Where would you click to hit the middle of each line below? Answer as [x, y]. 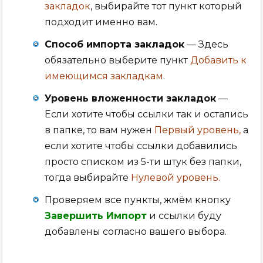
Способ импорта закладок [115, 45]
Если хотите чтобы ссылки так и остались [147, 114]
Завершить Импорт [96, 216]
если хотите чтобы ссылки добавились [141, 146]
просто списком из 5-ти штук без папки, [143, 162]
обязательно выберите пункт [118, 60]
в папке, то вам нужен [100, 130]
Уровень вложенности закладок [131, 99]
